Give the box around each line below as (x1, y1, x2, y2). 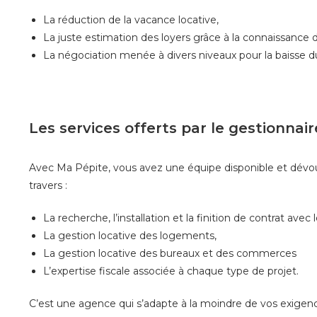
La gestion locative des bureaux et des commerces (42, 246, 296, 260)
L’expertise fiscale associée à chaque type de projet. (42, 264, 299, 277)
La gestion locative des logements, (42, 229, 217, 242)
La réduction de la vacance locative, (42, 13, 219, 26)
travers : (28, 178, 67, 192)
